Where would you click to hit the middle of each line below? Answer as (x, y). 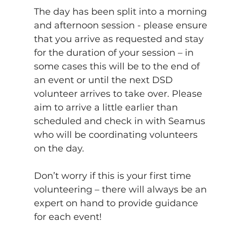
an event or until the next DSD (104, 80)
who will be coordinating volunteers (117, 135)
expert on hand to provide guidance (117, 203)
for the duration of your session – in (115, 52)
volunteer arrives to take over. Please (119, 93)
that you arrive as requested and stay (120, 39)
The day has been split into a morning (121, 11)
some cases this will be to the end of (118, 66)
